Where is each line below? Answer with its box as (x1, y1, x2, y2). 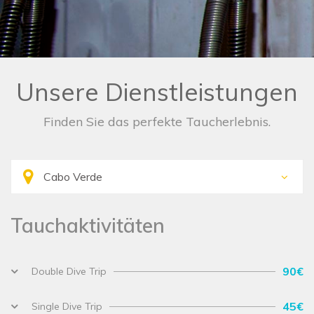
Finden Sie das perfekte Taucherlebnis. (43, 114, 271, 130)
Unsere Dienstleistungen (16, 76, 298, 108)
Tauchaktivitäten (11, 213, 165, 238)
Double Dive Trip (32, 265, 107, 278)
